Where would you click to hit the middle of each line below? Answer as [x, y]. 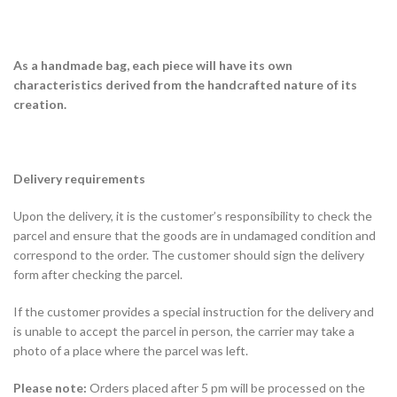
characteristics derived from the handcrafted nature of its [185, 84]
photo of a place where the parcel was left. [131, 350]
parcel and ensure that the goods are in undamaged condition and [195, 235]
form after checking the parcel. [98, 274]
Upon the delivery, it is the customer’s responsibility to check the [193, 215]
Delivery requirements [79, 178]
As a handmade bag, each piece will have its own [153, 65]
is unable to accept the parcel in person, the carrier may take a [184, 331]
